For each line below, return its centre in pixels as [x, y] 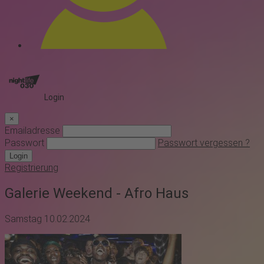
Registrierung [32, 168]
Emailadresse [32, 131]
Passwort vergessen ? [204, 143]
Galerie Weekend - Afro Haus [97, 194]
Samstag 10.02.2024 [47, 219]
